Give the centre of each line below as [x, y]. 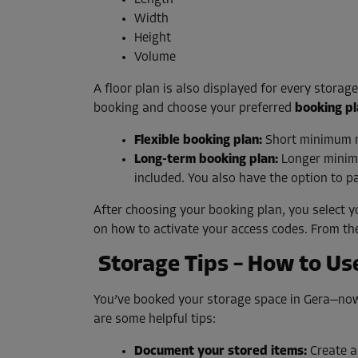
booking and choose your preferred [194, 109]
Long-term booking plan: [206, 160]
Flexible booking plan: [198, 141]
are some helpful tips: [155, 320]
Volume [155, 58]
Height [153, 39]
